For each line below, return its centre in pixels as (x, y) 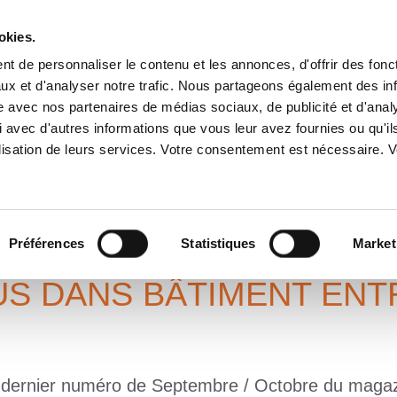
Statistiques (218, 243)
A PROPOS (64, 93)
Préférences (46, 243)
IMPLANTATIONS (257, 93)
